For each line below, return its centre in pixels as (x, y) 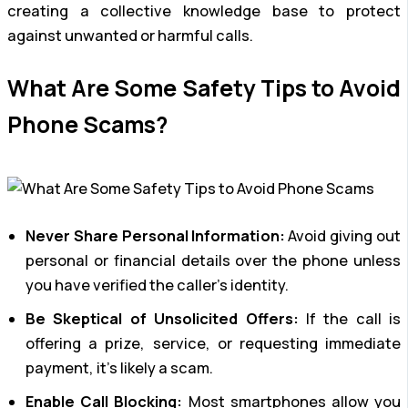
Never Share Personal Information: (155, 235)
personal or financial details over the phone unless (213, 260)
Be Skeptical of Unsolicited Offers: (162, 318)
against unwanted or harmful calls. (130, 35)
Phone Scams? (87, 125)
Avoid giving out (342, 235)
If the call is (349, 318)
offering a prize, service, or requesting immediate (213, 343)
